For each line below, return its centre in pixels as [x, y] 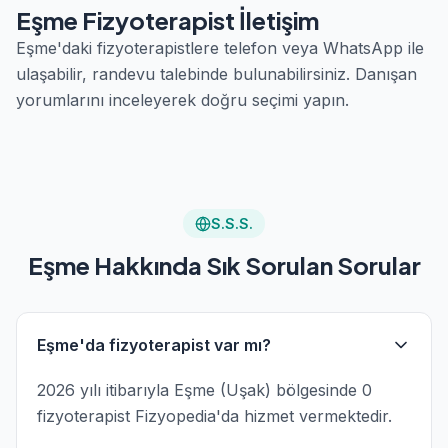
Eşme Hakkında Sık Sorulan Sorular [224, 265]
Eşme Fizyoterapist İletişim [167, 20]
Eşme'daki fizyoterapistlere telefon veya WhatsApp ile [220, 48]
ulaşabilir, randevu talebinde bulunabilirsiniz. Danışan [216, 74]
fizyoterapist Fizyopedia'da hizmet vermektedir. [214, 416]
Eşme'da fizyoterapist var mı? [154, 345]
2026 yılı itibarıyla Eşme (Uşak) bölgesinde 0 [204, 390]
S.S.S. [232, 223]
